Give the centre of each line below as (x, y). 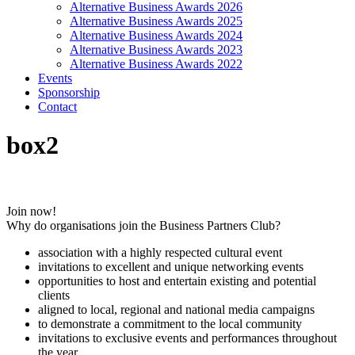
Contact (57, 107)
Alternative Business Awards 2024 (156, 35)
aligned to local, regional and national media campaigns (176, 309)
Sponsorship (69, 92)
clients (54, 295)
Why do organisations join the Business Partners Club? (143, 225)
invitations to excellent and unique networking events (171, 266)
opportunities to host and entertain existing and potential (177, 281)
